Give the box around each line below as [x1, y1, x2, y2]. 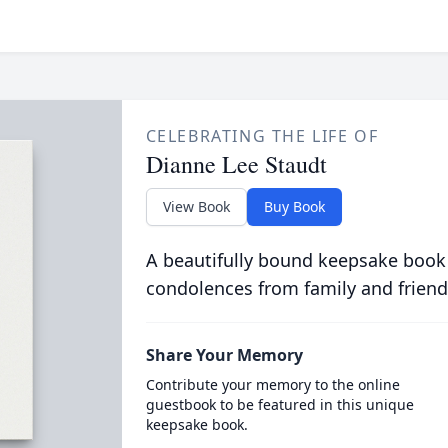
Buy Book [263, 197, 325, 216]
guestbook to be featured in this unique [145, 395, 414, 414]
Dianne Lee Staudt [145, 148, 327, 180]
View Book [162, 197, 230, 216]
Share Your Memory [145, 344, 303, 366]
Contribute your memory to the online [145, 375, 400, 394]
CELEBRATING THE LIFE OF [145, 125, 379, 147]
